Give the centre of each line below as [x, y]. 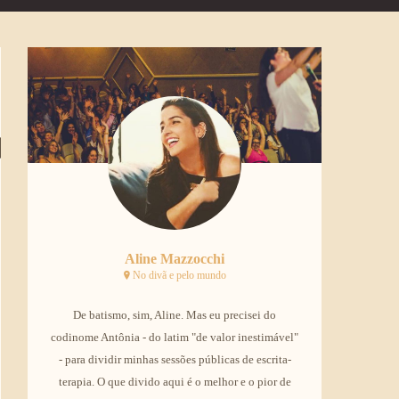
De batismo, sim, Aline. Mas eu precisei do [175, 315]
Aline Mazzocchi [175, 259]
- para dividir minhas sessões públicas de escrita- [175, 359]
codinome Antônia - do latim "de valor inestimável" [175, 337]
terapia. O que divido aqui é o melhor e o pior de [175, 382]
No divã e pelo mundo [178, 275]
